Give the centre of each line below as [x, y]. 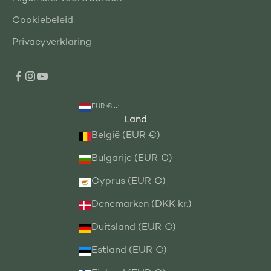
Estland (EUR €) [129, 251]
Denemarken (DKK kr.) [142, 205]
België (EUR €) [126, 136]
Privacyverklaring [52, 43]
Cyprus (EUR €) [129, 182]
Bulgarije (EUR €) [132, 159]
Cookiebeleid [43, 21]
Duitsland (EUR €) [134, 228]
